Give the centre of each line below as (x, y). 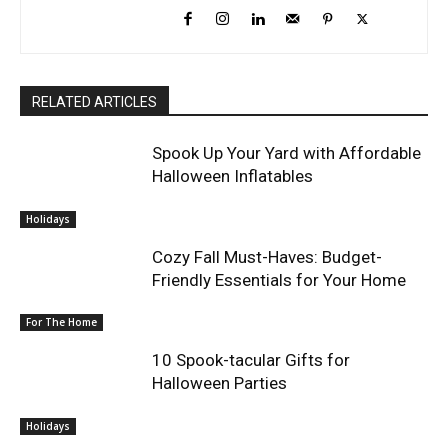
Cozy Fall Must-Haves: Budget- (267, 256)
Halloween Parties (220, 383)
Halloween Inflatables (233, 176)
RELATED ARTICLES (94, 102)
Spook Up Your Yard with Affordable (287, 153)
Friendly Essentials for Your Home (279, 279)
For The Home (61, 322)
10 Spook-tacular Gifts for (251, 360)
